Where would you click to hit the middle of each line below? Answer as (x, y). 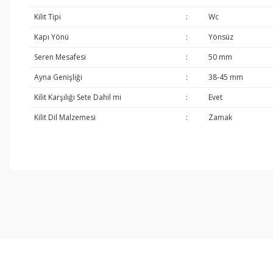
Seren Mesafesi (60, 57)
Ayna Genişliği (58, 77)
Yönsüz (221, 37)
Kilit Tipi (47, 17)
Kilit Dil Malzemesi (65, 117)
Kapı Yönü (51, 37)
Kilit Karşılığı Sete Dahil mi (77, 97)
